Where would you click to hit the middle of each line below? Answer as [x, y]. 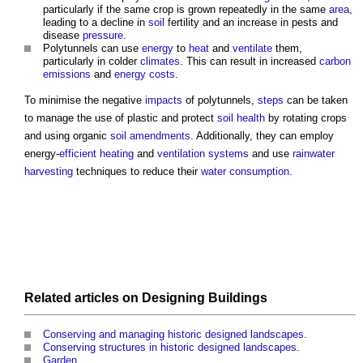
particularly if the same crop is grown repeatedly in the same [186, 9]
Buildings [238, 298]
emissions [67, 74]
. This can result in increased [250, 61]
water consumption [245, 171]
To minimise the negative [85, 100]
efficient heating [96, 153]
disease [63, 35]
